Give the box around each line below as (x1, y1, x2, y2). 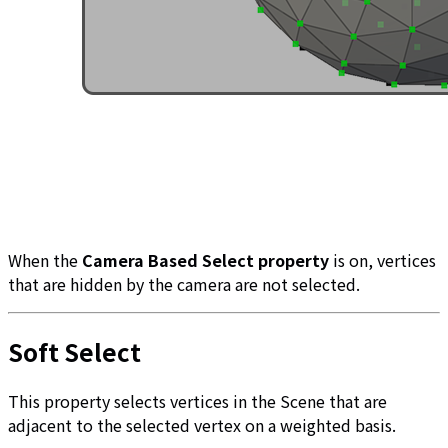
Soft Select (8, 334, 141, 370)
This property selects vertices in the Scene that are (8, 389, 387, 414)
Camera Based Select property (82, 248, 333, 273)
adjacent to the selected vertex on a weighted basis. (8, 413, 396, 438)
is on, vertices (333, 248, 436, 273)
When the (8, 248, 82, 273)
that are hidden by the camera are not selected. (8, 272, 360, 297)
